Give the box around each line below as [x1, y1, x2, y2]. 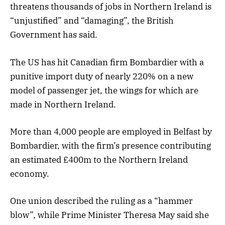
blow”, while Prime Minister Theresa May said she [10, 209, 209, 220]
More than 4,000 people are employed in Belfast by [10, 126, 212, 137]
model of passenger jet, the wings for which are [10, 84, 198, 96]
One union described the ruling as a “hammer [10, 195, 193, 206]
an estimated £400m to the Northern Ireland [10, 154, 188, 165]
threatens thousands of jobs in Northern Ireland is [10, 1, 211, 13]
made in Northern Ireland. [10, 98, 116, 110]
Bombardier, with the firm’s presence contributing [10, 140, 211, 151]
